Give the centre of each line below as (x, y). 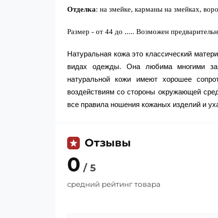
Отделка (82, 9)
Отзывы (108, 143)
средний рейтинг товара (114, 184)
